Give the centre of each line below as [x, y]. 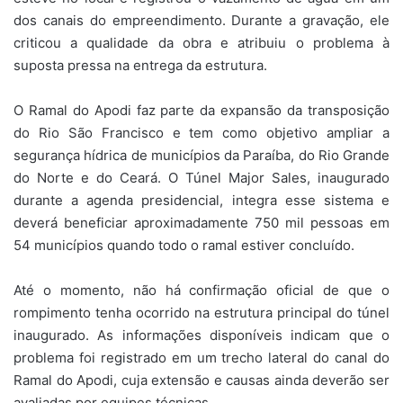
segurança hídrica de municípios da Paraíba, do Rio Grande [201, 155]
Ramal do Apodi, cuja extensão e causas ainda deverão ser [201, 380]
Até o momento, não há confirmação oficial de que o [201, 290]
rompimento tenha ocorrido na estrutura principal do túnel [201, 312]
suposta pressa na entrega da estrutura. [140, 65]
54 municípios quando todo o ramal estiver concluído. [184, 245]
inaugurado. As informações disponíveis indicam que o [201, 335]
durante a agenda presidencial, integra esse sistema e [201, 200]
